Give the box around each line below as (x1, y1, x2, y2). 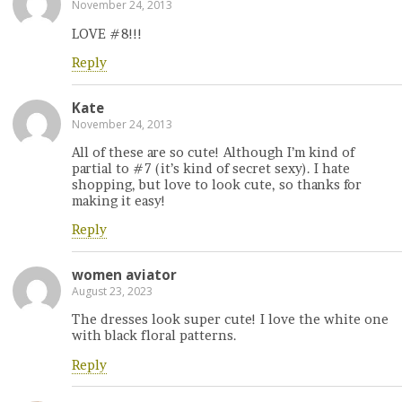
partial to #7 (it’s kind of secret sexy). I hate (72, 160, 350, 177)
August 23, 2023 (72, 283, 153, 299)
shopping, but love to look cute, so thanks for (72, 176, 362, 193)
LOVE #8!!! (72, 25, 143, 42)
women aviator (72, 265, 177, 284)
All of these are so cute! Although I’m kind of (72, 144, 354, 161)
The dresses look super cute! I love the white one (72, 311, 389, 328)
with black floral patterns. (72, 328, 237, 345)
